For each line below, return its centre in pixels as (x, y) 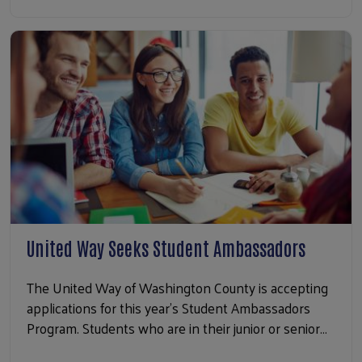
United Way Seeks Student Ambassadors (166, 248)
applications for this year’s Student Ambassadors (168, 308)
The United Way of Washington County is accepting (177, 288)
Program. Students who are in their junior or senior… (177, 328)
